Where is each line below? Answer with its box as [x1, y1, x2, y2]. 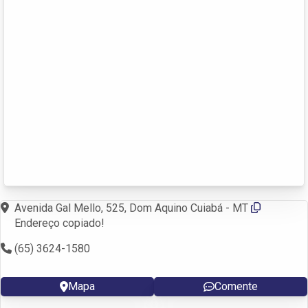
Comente [214, 279, 258, 293]
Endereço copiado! [14, 216, 104, 230]
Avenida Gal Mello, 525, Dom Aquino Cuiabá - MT [14, 201, 251, 214]
